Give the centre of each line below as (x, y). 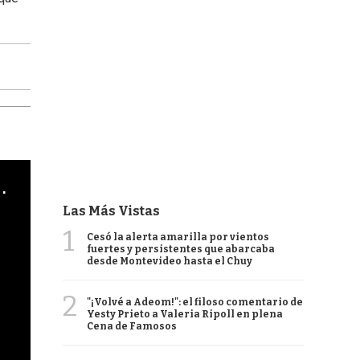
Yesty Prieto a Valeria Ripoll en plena (185, 314)
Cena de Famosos (132, 326)
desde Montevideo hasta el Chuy (170, 261)
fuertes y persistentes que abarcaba (181, 249)
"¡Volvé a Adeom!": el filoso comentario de (195, 302)
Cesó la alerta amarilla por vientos (178, 237)
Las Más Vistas (111, 211)
